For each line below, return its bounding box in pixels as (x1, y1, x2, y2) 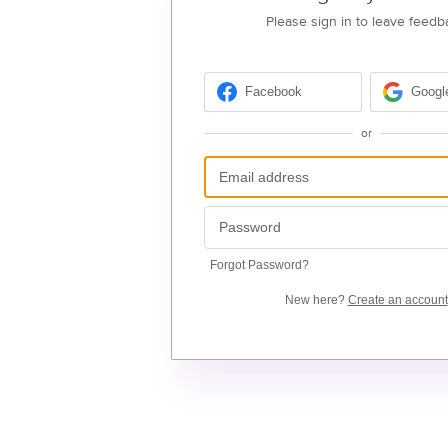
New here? (284, 292, 348, 307)
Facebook (244, 84, 302, 100)
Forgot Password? (209, 257, 309, 272)
